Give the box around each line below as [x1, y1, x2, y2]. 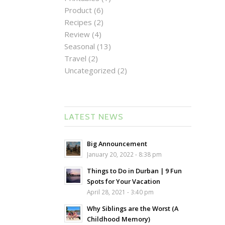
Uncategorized [64, 65, 116, 75]
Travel [64, 53, 86, 63]
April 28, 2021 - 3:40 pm [86, 187, 154, 196]
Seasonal [64, 41, 95, 51]
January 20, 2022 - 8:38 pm [86, 150, 162, 158]
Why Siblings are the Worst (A [86, 203, 178, 213]
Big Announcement [86, 139, 147, 148]
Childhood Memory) [86, 214, 150, 223]
